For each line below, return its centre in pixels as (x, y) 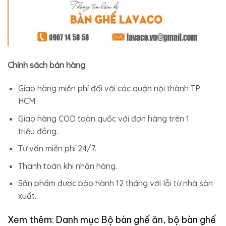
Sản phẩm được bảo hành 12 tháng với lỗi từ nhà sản (115, 183)
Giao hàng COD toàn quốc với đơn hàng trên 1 (103, 118)
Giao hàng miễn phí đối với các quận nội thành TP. (109, 88)
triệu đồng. (38, 131)
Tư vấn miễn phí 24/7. (57, 149)
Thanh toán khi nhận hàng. (67, 166)
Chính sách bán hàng (46, 65)
